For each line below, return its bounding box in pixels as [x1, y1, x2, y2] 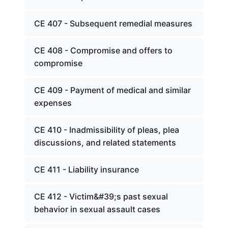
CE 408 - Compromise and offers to [34, 45, 173, 55]
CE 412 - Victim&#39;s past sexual [34, 191, 168, 202]
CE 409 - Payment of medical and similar [34, 85, 191, 95]
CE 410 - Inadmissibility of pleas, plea [34, 125, 179, 135]
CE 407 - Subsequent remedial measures [34, 18, 192, 28]
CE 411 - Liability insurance [34, 164, 139, 175]
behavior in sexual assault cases [34, 204, 160, 214]
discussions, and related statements [34, 137, 176, 148]
